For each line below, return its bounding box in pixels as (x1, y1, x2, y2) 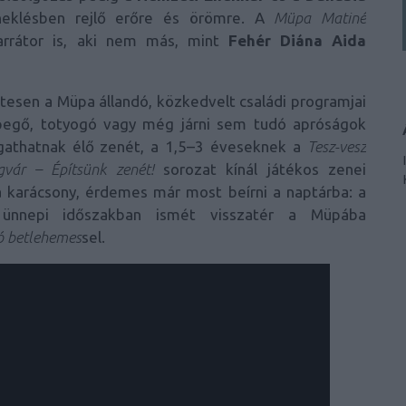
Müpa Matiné (274, 9, 366, 27)
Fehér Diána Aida (227, 32, 367, 50)
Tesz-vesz (307, 138, 366, 156)
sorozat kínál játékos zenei (153, 160, 367, 179)
